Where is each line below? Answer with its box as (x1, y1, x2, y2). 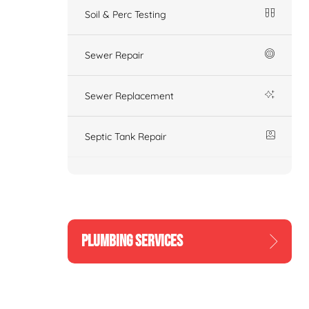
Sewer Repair (85, 49, 143, 61)
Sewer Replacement (85, 90, 174, 102)
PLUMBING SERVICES (81, 231, 183, 251)
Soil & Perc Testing (85, 8, 166, 21)
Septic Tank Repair (85, 130, 166, 143)
